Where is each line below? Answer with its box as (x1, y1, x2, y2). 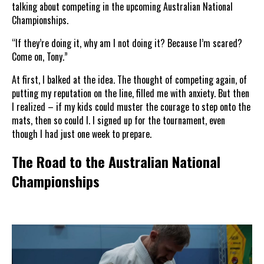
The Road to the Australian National (12, 150, 220, 172)
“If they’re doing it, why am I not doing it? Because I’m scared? (12, 36, 242, 51)
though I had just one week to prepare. (12, 127, 151, 141)
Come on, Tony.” (12, 49, 68, 64)
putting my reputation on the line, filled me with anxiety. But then (12, 86, 249, 101)
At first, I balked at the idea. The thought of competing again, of (12, 72, 247, 87)
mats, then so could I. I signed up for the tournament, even (12, 113, 225, 128)
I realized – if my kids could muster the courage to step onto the (12, 100, 250, 114)
